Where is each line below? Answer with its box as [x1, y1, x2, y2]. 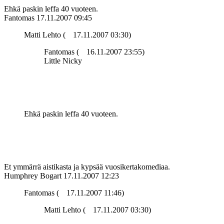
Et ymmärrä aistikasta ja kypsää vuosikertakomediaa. [4, 162, 170, 171]
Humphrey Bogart [4, 171, 61, 180]
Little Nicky [44, 56, 82, 65]
